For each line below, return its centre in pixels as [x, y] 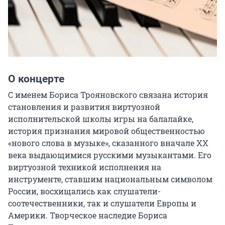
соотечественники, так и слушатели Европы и [102, 203]
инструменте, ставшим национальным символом [110, 179]
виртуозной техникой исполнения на [85, 167]
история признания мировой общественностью [106, 131]
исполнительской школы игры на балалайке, [101, 119]
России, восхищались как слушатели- [84, 191]
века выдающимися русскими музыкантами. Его [110, 155]
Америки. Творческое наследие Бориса [88, 215]
